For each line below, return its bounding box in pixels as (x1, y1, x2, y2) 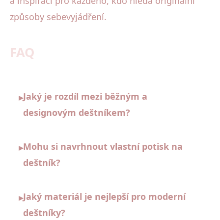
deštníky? (23, 207, 65, 219)
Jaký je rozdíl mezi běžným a (23, 90, 147, 103)
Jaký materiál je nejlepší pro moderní (23, 191, 186, 203)
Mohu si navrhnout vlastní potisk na (23, 140, 183, 153)
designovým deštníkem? (23, 107, 130, 119)
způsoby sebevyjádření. (10, 11, 107, 23)
